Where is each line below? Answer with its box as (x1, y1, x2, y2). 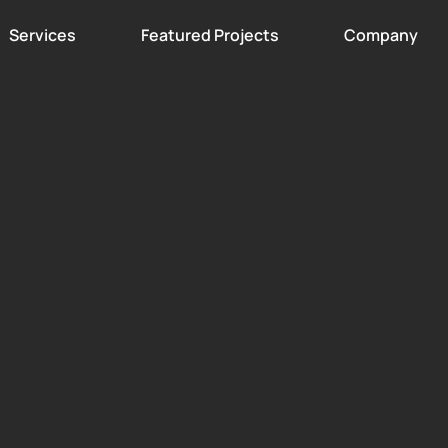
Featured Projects (140, 24, 279, 46)
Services (8, 24, 76, 46)
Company (343, 24, 418, 46)
